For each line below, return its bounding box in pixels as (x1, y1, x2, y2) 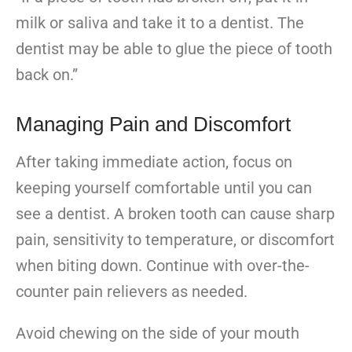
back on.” (16, 65, 78, 85)
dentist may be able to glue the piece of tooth (16, 39, 332, 59)
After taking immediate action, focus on (16, 152, 292, 172)
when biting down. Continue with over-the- (16, 256, 310, 276)
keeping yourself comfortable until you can (16, 178, 312, 198)
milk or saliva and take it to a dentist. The (16, 13, 304, 33)
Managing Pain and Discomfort (16, 112, 291, 137)
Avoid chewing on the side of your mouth (16, 324, 299, 343)
